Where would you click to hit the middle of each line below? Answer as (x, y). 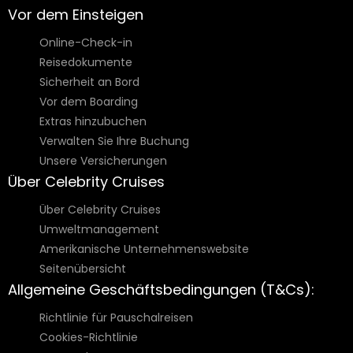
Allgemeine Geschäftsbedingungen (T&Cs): (161, 290)
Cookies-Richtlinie (89, 338)
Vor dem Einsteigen (76, 15)
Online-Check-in (86, 43)
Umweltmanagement (99, 230)
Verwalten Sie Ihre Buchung (114, 141)
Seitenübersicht (83, 269)
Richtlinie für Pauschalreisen (116, 318)
